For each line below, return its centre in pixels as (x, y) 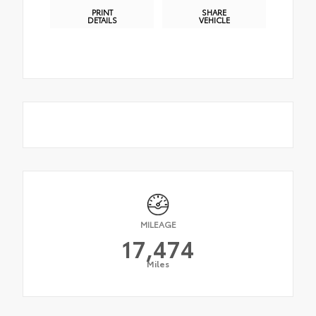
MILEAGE (158, 224)
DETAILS (102, 19)
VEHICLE (214, 19)
